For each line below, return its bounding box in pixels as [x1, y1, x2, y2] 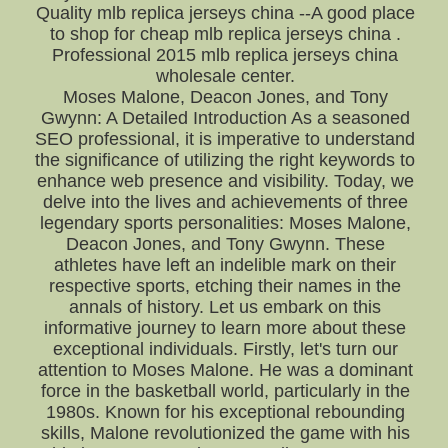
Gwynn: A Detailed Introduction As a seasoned [40, 108, 410, 128]
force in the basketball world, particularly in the [40, 381, 410, 401]
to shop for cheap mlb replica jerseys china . [49, 24, 401, 44]
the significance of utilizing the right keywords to [35, 150, 416, 170]
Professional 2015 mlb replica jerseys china [52, 45, 399, 65]
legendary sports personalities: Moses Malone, [39, 213, 411, 233]
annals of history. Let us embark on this [69, 297, 382, 317]
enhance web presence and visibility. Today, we [36, 171, 414, 191]
